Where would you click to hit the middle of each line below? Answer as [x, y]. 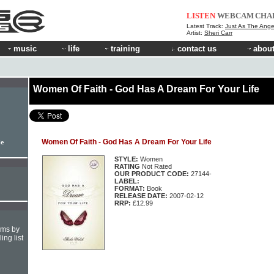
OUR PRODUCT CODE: [153, 174]
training [125, 49]
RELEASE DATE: [141, 196]
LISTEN [201, 16]
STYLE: [126, 159]
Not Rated [156, 166]
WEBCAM [235, 16]
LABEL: [127, 181]
